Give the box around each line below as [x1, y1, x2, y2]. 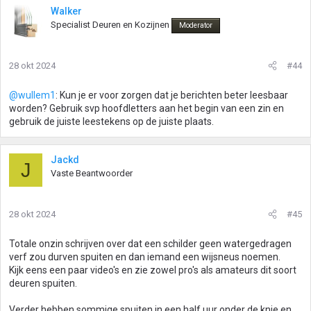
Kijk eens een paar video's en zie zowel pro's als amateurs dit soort [9, 264, 296, 276]
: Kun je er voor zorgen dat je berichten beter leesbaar [56, 90, 288, 101]
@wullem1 [9, 90, 56, 101]
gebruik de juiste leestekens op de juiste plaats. [9, 116, 214, 127]
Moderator [179, 21, 212, 30]
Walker [51, 6, 82, 17]
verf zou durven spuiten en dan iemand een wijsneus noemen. [9, 251, 280, 262]
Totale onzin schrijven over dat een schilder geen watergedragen [9, 238, 292, 249]
